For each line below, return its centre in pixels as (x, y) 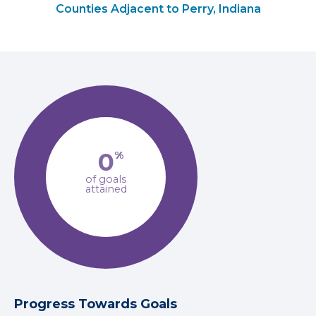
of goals (106, 179)
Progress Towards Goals (96, 304)
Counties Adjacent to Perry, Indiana (158, 9)
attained (106, 189)
